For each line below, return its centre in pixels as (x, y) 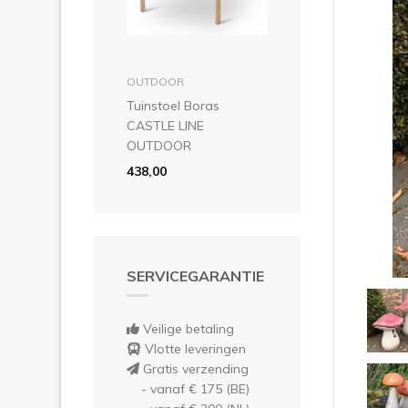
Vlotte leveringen (194, 348)
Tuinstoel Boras (173, 105)
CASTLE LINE (165, 125)
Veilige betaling (187, 328)
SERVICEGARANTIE (195, 275)
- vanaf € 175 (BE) (188, 388)
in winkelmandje (197, 75)
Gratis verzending (194, 368)
